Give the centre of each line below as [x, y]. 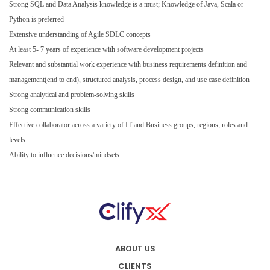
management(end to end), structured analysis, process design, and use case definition [129, 79]
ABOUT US [135, 248]
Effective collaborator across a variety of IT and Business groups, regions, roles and [128, 124]
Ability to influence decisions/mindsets [64, 155]
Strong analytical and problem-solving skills [72, 94]
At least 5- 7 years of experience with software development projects [106, 49]
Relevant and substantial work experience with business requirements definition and [128, 64]
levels [17, 140]
